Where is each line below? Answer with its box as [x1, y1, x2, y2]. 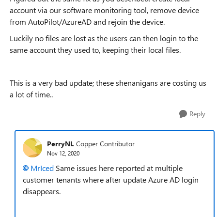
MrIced [31, 163, 54, 173]
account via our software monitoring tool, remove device [10, 5, 199, 15]
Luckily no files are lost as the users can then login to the [10, 33, 198, 43]
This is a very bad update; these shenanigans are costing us [10, 77, 206, 88]
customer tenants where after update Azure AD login [23, 174, 199, 185]
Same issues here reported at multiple [54, 163, 183, 173]
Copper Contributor [76, 139, 135, 148]
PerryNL [47, 139, 74, 148]
